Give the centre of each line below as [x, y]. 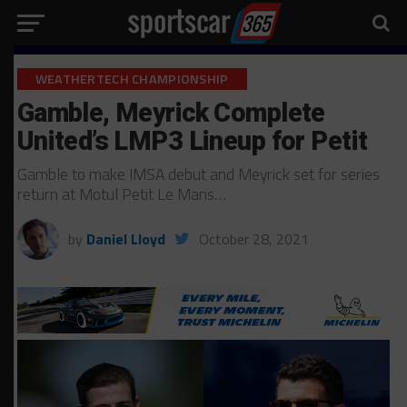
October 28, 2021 [253, 239]
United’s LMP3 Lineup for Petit [192, 141]
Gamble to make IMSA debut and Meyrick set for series [198, 174]
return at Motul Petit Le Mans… [121, 194]
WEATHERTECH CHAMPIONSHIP [132, 79]
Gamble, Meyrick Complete [171, 113]
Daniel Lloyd [125, 239]
